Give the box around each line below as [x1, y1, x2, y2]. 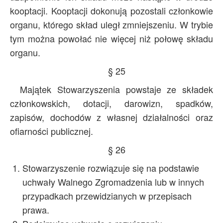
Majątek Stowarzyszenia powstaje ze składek [20, 83, 213, 96]
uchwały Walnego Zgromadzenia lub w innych [22, 175, 204, 188]
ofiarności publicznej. [10, 124, 93, 137]
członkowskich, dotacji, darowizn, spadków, [10, 97, 213, 110]
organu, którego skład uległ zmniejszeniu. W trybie [10, 18, 213, 31]
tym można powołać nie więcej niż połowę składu [10, 32, 213, 45]
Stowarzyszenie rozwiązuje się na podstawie [22, 161, 199, 174]
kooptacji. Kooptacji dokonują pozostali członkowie [10, 4, 213, 17]
